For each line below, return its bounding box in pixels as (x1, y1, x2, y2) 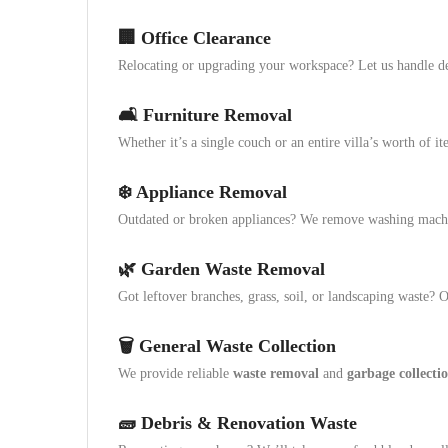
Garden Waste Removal (141, 259, 325, 279)
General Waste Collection (139, 336, 336, 356)
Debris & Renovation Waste (141, 413, 357, 433)
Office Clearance (141, 28, 271, 48)
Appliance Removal (136, 182, 287, 202)
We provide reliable (118, 366, 233, 381)
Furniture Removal (143, 105, 292, 125)
